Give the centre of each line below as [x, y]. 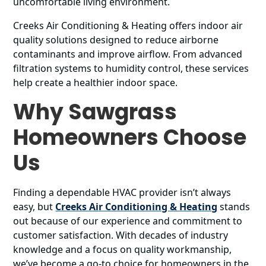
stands [234, 207]
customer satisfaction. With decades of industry [121, 235]
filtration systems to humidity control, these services [131, 68]
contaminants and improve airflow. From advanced [128, 54]
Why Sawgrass [95, 112]
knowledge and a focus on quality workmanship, [123, 249]
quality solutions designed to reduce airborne [116, 40]
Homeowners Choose [130, 137]
